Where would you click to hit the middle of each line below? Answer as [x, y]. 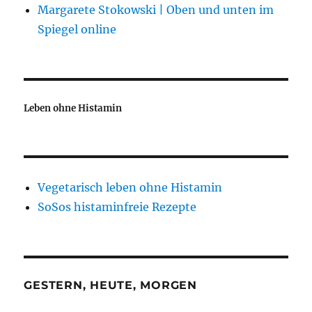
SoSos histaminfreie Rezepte [117, 206]
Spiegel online [77, 29]
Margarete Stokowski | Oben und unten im [156, 9]
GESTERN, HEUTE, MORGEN [110, 285]
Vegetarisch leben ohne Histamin [130, 187]
